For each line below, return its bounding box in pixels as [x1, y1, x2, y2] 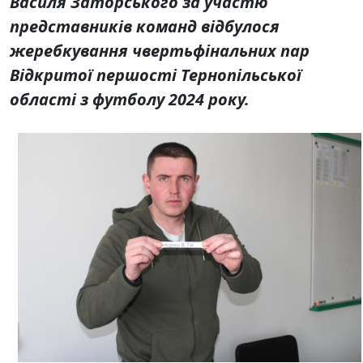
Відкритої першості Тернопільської [10, 64, 301, 87]
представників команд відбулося [10, 15, 280, 38]
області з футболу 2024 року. [10, 88, 250, 111]
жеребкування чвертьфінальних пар [10, 40, 310, 62]
